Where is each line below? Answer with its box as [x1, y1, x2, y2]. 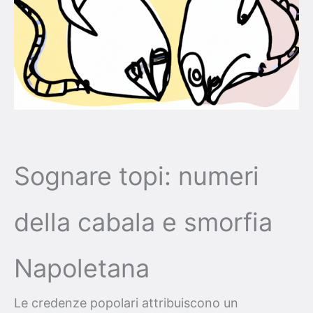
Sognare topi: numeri [14, 161, 259, 192]
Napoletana [14, 253, 150, 284]
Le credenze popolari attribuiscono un [14, 296, 238, 311]
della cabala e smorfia [14, 207, 272, 238]
